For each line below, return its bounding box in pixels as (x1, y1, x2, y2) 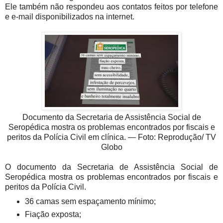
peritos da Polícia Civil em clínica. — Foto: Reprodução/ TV (7, 132, 216, 141)
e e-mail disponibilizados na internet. (5, 12, 134, 21)
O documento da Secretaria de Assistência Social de (5, 162, 218, 171)
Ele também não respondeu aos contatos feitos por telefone (5, 2, 218, 11)
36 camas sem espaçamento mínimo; (24, 197, 156, 206)
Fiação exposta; (24, 210, 81, 219)
